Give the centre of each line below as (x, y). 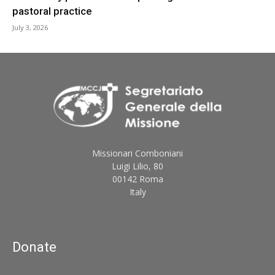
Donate (34, 247)
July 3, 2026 (30, 28)
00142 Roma (137, 179)
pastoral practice (52, 11)
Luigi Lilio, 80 (137, 166)
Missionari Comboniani (137, 153)
